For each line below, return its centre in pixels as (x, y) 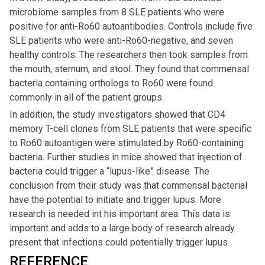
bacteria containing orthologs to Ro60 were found (111, 83)
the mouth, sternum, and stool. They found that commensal (129, 69)
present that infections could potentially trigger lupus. (119, 243)
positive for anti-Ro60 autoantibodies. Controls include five (131, 27)
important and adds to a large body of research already (122, 228)
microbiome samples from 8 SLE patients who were (117, 12)
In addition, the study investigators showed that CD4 (117, 115)
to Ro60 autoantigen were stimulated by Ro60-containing (127, 143)
